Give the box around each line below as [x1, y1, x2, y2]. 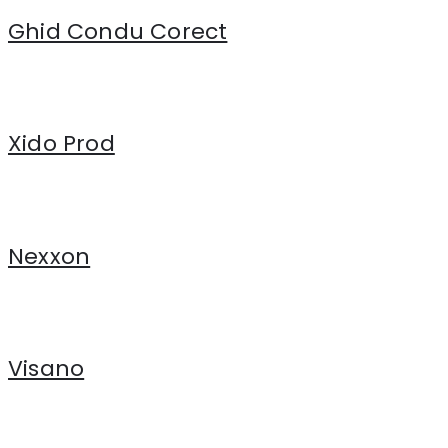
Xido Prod [8, 128, 115, 160]
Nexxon [8, 240, 91, 272]
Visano [8, 353, 85, 385]
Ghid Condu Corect [8, 15, 228, 47]
